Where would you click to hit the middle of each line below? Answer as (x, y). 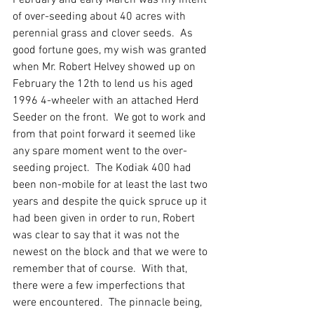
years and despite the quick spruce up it (111, 202)
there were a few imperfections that (100, 286)
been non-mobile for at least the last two (111, 185)
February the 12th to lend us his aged (104, 84)
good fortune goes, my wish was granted (111, 51)
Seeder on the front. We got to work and (111, 118)
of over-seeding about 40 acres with (101, 17)
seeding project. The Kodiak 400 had (103, 169)
